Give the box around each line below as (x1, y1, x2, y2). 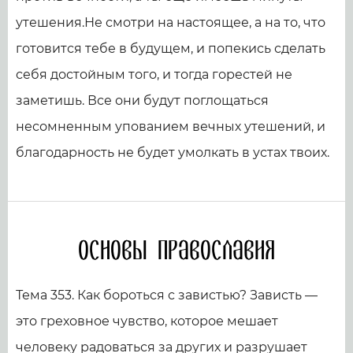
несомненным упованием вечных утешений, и (16, 118, 325, 134)
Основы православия (78, 234, 275, 268)
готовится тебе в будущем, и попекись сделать (16, 40, 325, 56)
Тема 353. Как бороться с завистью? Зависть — (16, 287, 318, 303)
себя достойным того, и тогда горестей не (16, 66, 292, 82)
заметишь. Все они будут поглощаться (16, 92, 269, 108)
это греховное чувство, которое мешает (16, 313, 278, 329)
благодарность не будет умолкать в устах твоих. (16, 144, 329, 160)
